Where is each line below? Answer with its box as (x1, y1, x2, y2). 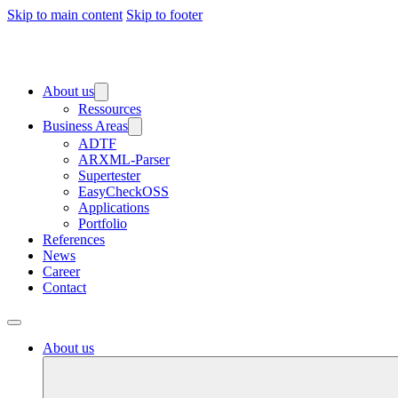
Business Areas (43, 118, 128, 133)
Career (43, 264, 80, 279)
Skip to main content (7, 7, 123, 22)
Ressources (78, 101, 141, 116)
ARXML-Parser (78, 152, 170, 167)
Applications (78, 200, 149, 215)
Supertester (78, 168, 140, 183)
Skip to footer (126, 7, 203, 22)
